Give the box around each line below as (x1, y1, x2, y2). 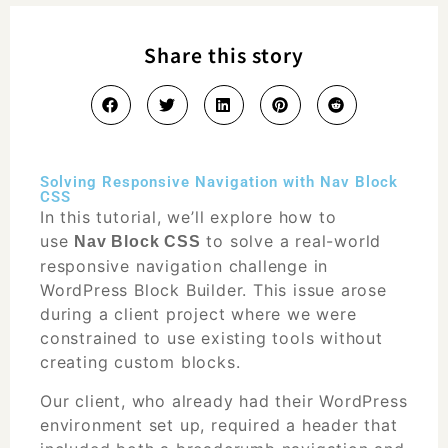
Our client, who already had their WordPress (40, 390, 408, 411)
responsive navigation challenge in (40, 255, 329, 276)
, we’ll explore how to (156, 206, 337, 227)
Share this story (144, 40, 304, 69)
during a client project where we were (40, 303, 357, 324)
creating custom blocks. (40, 351, 241, 372)
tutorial (96, 206, 157, 227)
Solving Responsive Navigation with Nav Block (40, 172, 398, 191)
